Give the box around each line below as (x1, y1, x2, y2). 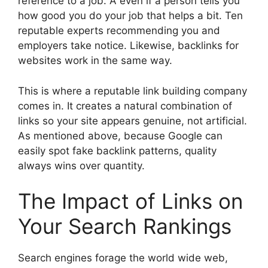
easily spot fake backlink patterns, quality (18, 144, 217, 157)
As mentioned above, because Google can (18, 129, 223, 142)
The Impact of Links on (18, 188, 243, 214)
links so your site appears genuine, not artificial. (18, 114, 247, 127)
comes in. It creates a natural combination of (18, 99, 232, 112)
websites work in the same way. (18, 54, 172, 67)
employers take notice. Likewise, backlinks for (18, 39, 239, 52)
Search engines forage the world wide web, (18, 252, 228, 264)
